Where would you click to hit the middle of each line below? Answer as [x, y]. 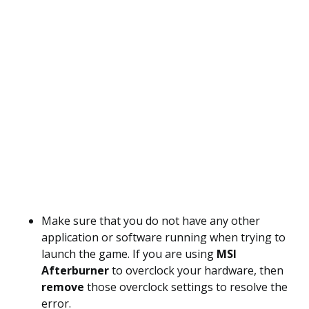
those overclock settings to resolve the [187, 287]
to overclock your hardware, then [196, 270]
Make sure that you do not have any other [151, 221]
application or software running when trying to [163, 237]
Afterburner [75, 270]
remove [64, 287]
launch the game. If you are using [129, 254]
